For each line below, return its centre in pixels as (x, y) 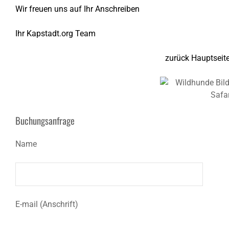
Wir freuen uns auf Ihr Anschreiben (77, 9)
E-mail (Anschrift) (47, 204)
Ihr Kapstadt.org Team (55, 33)
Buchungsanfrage (45, 120)
